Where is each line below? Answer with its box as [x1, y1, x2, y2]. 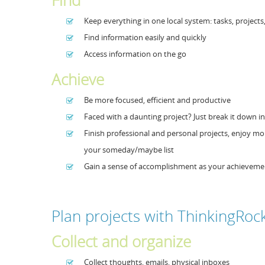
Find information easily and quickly [84, 32, 206, 43]
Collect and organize [51, 231, 191, 252]
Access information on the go [84, 49, 186, 59]
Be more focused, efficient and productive [84, 95, 231, 105]
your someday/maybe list [84, 144, 174, 155]
